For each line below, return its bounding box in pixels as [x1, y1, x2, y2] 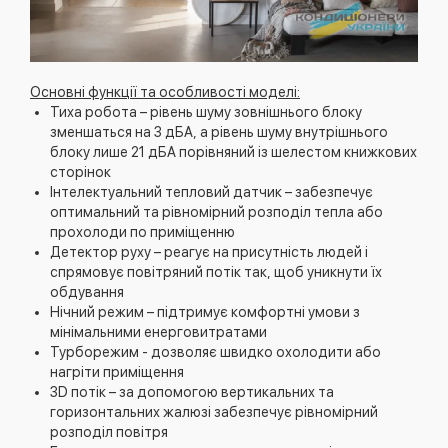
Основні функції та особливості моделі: [30, 84, 300, 101]
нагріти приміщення [50, 364, 184, 381]
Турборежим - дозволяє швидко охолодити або [50, 344, 381, 361]
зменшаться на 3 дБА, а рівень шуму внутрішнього [50, 124, 388, 141]
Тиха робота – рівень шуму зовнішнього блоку [50, 104, 362, 121]
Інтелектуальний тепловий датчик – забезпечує [50, 184, 373, 201]
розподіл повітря [50, 424, 171, 441]
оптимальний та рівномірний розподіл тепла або [50, 204, 383, 221]
